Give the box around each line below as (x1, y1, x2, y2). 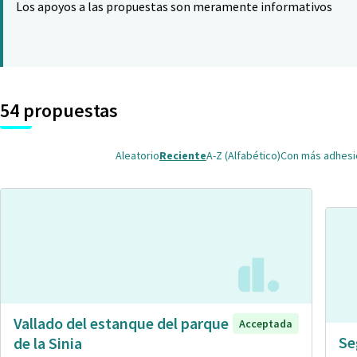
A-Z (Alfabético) (206, 148, 280, 163)
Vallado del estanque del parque (14, 312, 229, 333)
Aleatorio (116, 148, 159, 163)
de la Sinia (14, 332, 82, 353)
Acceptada (239, 316, 292, 331)
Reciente (159, 148, 206, 163)
